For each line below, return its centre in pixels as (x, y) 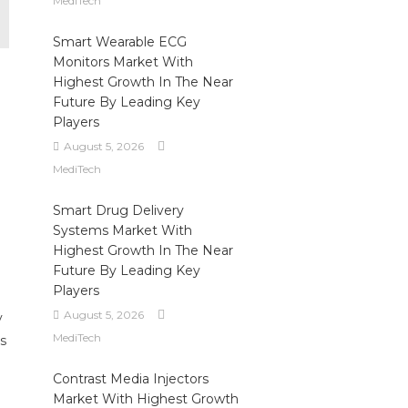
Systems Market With (122, 230)
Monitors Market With (122, 62)
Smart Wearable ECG (119, 42)
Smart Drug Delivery (118, 210)
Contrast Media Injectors (130, 379)
